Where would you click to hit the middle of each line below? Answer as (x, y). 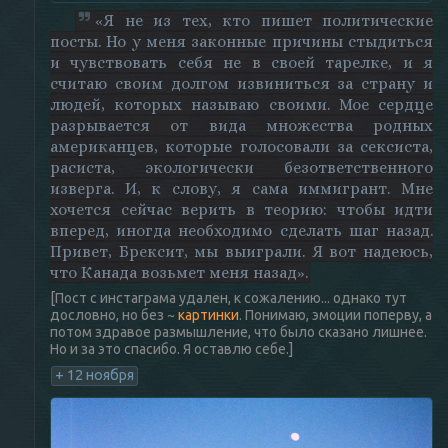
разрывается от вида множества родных (241, 125)
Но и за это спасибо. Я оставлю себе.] (171, 349)
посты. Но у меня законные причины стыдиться (241, 41)
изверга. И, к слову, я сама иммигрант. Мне (241, 188)
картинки (208, 315)
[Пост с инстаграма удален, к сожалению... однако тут (228, 298)
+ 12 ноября (94, 375)
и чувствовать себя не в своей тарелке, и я (241, 62)
